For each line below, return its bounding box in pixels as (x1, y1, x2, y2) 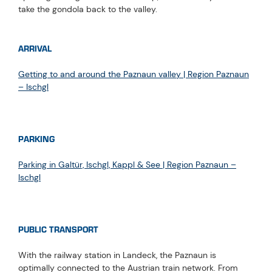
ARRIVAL (18, 41, 52, 56)
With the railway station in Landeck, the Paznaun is (18, 249, 216, 260)
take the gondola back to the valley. (18, 3, 157, 15)
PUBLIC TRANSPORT (18, 222, 98, 237)
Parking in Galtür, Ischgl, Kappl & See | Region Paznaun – (18, 158, 236, 170)
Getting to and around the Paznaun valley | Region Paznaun (18, 68, 249, 80)
